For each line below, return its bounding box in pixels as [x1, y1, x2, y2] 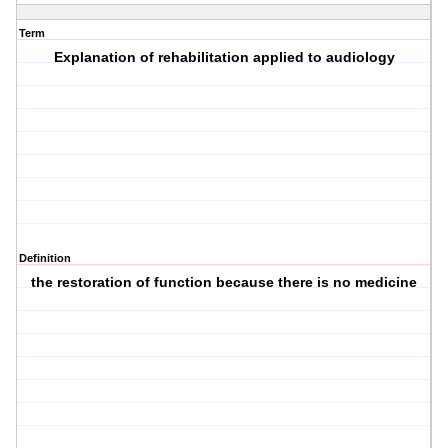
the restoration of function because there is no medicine [31, 274, 418, 291]
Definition [19, 252, 71, 265]
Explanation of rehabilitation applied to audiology [53, 49, 395, 66]
